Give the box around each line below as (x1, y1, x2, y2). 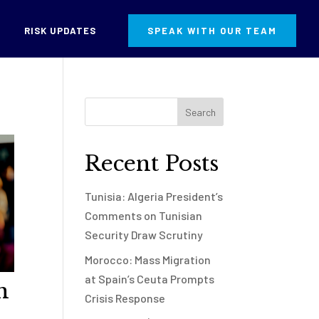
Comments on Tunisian (85, 209, 203, 222)
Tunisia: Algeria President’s (85, 189, 224, 203)
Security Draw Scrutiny (85, 228, 204, 241)
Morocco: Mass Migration (85, 253, 211, 266)
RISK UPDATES (24, 25, 96, 36)
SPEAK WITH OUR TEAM (147, 25, 277, 36)
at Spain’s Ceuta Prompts (85, 272, 215, 286)
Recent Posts (85, 150, 219, 177)
